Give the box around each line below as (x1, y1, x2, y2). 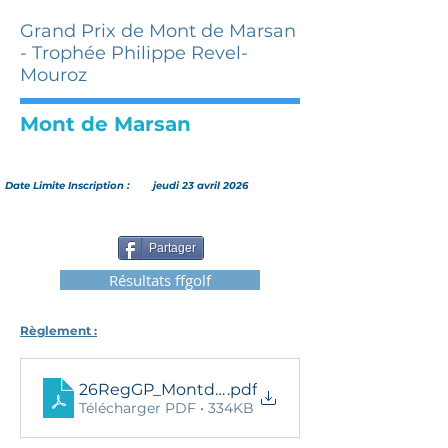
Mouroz (20, 64, 87, 86)
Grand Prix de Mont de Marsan (20, 20, 296, 42)
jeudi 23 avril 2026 (153, 179, 248, 192)
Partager (149, 241, 196, 255)
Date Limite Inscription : (5, 179, 136, 192)
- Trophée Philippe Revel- (20, 42, 248, 64)
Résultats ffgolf (109, 270, 211, 290)
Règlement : (20, 323, 97, 338)
